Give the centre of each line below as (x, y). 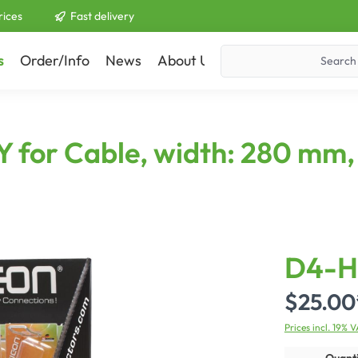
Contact (258, 60)
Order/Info (55, 60)
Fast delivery (102, 16)
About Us (187, 60)
